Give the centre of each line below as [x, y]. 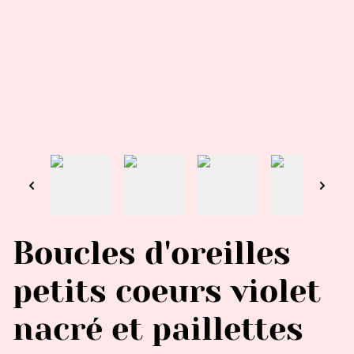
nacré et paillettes [158, 329]
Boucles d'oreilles [152, 253]
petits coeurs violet [167, 291]
